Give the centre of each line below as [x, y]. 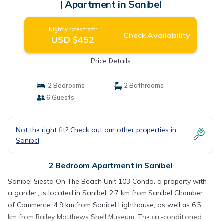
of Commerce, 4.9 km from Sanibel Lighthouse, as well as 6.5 [105, 205]
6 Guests [59, 97]
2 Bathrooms [143, 85]
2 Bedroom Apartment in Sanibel [110, 165]
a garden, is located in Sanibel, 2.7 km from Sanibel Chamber [105, 193]
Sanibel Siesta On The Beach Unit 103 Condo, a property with [107, 181]
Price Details [110, 61]
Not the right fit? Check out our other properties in [96, 130]
